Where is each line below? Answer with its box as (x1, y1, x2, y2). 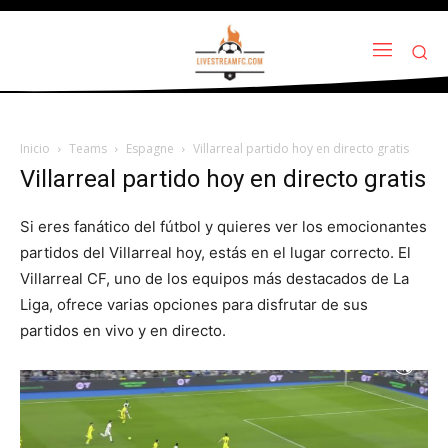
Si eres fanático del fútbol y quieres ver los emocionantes (20, 217, 427, 237)
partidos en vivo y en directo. (20, 321, 226, 341)
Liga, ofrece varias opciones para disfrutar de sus (20, 295, 368, 315)
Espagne (126, 140, 174, 158)
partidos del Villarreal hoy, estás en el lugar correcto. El (20, 243, 411, 263)
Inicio (20, 140, 50, 158)
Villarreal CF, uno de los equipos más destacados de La (20, 269, 409, 289)
